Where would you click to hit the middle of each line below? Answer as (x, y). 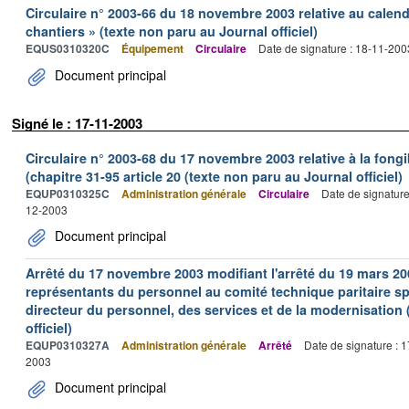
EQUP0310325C (68, 194)
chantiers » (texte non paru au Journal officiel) (172, 31)
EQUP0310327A (68, 345)
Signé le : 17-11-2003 (77, 123)
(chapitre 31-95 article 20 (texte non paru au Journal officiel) (214, 176)
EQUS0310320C (68, 48)
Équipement (152, 48)
